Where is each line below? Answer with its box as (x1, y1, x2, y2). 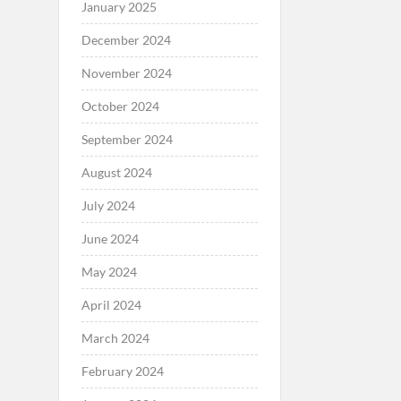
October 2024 (81, 98, 159, 114)
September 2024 (81, 131, 173, 147)
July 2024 (81, 197, 135, 213)
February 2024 (81, 363, 164, 379)
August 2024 (81, 164, 152, 180)
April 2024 (81, 296, 141, 312)
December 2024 (81, 31, 171, 47)
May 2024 (81, 263, 137, 279)
